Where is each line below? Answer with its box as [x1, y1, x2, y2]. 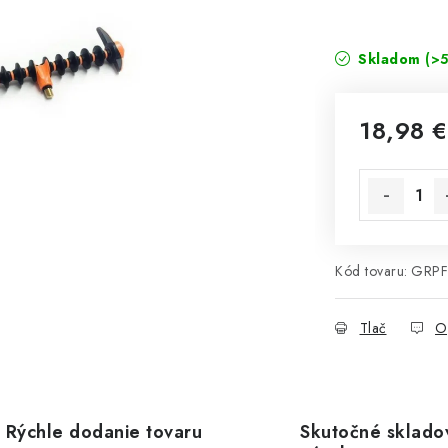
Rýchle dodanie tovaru [5, 419, 202, 445]
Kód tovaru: [335, 261, 408, 281]
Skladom [353, 49, 425, 69]
